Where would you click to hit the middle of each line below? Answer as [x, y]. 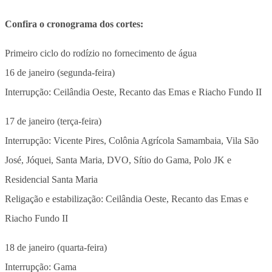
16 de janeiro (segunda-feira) [60, 72]
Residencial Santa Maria [51, 179]
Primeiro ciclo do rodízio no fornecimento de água [101, 53]
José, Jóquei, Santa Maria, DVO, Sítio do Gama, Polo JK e [118, 160]
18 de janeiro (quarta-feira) [56, 247]
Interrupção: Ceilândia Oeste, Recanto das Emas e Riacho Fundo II [133, 92]
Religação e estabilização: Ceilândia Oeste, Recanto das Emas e [127, 199]
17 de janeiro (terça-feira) [53, 121]
